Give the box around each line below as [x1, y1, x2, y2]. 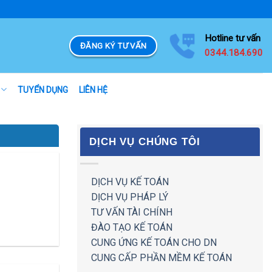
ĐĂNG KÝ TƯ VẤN [80, 41, 147, 50]
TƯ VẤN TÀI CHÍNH [91, 206, 172, 218]
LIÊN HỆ [78, 84, 107, 95]
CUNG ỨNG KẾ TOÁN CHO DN [91, 236, 217, 248]
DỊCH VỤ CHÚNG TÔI [89, 136, 200, 148]
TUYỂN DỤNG [17, 84, 68, 95]
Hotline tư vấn [205, 32, 260, 44]
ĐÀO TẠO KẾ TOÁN [91, 221, 172, 233]
